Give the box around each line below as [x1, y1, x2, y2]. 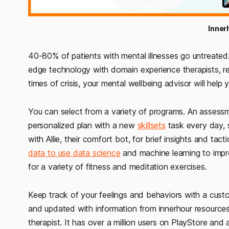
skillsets [137, 120, 166, 131]
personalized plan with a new [28, 120, 138, 131]
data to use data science [28, 148, 121, 158]
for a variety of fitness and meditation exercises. [28, 162, 207, 172]
